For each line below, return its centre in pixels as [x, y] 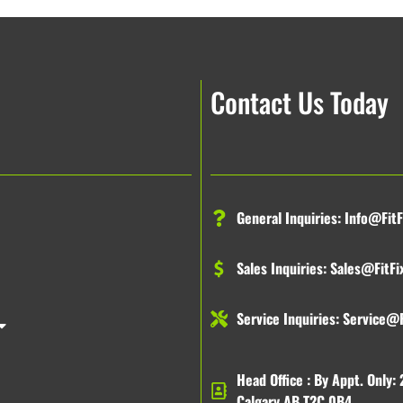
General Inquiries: [290, 218]
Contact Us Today [300, 103]
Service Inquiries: [289, 319]
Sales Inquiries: [283, 269]
